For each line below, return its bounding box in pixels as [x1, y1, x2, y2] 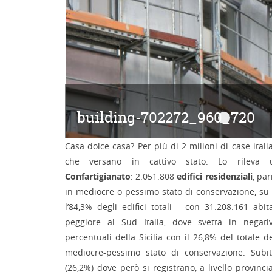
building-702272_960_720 [77, 107, 255, 127]
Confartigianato [65, 171, 131, 182]
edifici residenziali [177, 171, 253, 182]
